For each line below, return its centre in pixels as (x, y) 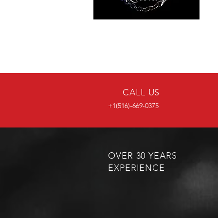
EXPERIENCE (137, 168)
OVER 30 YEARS (143, 156)
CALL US (141, 92)
